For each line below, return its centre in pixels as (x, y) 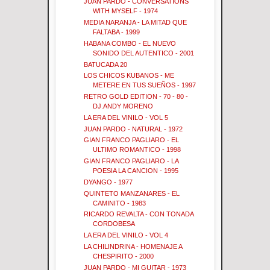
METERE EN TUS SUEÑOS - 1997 (145, 85)
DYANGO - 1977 (108, 182)
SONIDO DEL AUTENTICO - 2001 (144, 53)
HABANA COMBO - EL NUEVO (130, 43)
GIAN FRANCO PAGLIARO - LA (131, 161)
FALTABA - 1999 (117, 32)
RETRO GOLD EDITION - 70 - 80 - (136, 96)
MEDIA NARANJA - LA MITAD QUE (136, 22)
